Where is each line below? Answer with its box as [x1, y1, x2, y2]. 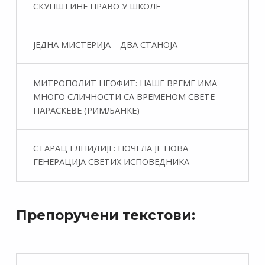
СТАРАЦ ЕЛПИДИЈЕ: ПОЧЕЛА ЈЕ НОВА [33, 142, 188, 154]
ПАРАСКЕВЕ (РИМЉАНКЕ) [33, 104, 140, 116]
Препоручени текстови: [15, 207, 195, 224]
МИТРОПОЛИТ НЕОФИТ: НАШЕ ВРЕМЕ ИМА [33, 76, 217, 89]
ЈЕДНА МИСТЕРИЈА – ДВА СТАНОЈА [33, 38, 177, 50]
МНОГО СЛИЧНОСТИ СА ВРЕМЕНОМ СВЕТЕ [33, 90, 215, 102]
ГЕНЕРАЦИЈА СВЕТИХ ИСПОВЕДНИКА [33, 156, 189, 168]
